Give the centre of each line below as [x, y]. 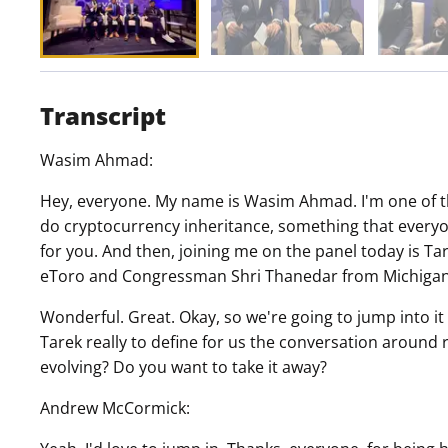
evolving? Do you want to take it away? [183, 366]
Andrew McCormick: [115, 407]
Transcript [103, 115]
